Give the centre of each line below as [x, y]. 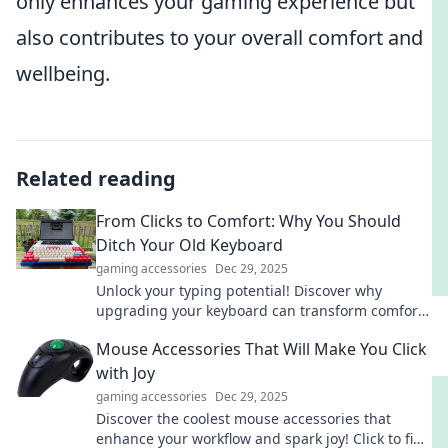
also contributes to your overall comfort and [219, 37]
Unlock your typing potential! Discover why [239, 290]
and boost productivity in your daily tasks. [236, 330]
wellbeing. [63, 73]
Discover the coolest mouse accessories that [243, 418]
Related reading [96, 178]
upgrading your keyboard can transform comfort [259, 310]
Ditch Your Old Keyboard [189, 245]
